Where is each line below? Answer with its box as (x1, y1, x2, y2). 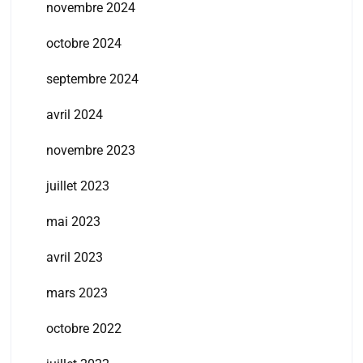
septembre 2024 (45, 71, 139, 88)
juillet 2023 (45, 178, 109, 194)
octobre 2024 (45, 36, 122, 52)
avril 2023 (45, 250, 103, 266)
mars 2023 (45, 285, 108, 301)
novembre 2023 (45, 143, 135, 159)
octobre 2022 (45, 321, 122, 337)
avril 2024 (45, 107, 103, 123)
